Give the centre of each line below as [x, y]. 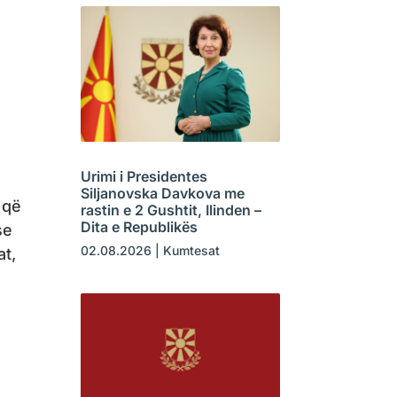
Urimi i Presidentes [144, 177]
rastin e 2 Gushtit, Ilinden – [171, 210]
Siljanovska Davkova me [162, 194]
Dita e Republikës [139, 227]
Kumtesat [191, 251]
